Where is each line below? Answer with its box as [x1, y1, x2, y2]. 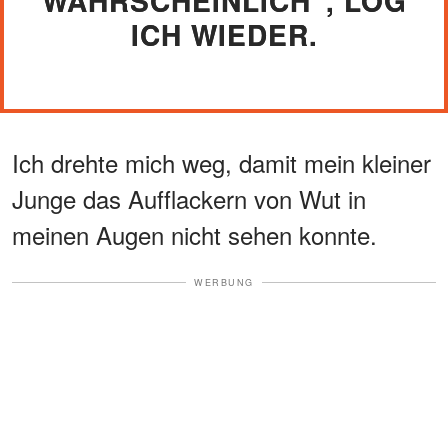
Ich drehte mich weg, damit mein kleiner [12, 144, 431, 180]
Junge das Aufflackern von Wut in [12, 180, 366, 216]
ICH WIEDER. [130, 13, 318, 55]
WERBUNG [194, 275, 254, 289]
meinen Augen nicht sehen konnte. [12, 216, 377, 252]
